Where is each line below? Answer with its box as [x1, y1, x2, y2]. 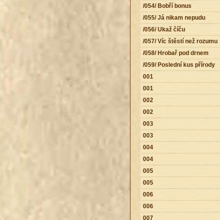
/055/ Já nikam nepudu [142, 14, 205, 21]
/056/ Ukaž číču [142, 26, 185, 33]
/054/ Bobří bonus [142, 2, 192, 9]
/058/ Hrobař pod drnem [142, 49, 209, 56]
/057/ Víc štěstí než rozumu [142, 37, 218, 45]
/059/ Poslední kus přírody [142, 61, 215, 68]
